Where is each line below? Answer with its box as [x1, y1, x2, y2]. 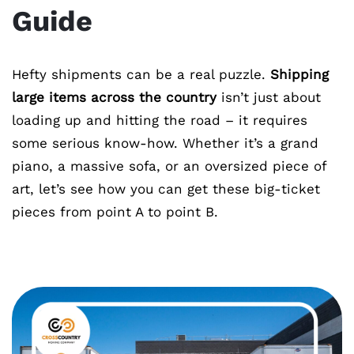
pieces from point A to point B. [12, 204, 218, 220]
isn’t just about [217, 89, 321, 105]
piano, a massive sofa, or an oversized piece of [12, 158, 326, 174]
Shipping [270, 66, 329, 82]
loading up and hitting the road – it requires [12, 112, 307, 128]
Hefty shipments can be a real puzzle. [12, 66, 270, 82]
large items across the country [12, 89, 217, 105]
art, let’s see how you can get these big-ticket [12, 181, 320, 197]
